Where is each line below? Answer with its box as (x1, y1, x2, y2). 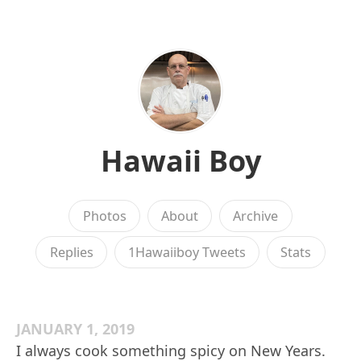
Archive (233, 207, 279, 225)
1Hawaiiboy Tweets (128, 243, 246, 261)
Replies (49, 243, 93, 261)
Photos (82, 207, 127, 225)
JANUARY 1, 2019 (16, 319, 135, 338)
